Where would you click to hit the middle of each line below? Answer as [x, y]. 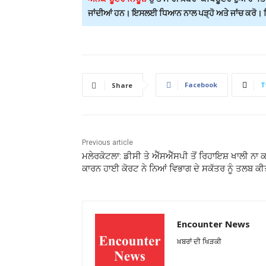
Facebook [201, 85]
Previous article [107, 143]
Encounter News [213, 224]
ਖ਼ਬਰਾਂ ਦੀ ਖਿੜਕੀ [199, 242]
